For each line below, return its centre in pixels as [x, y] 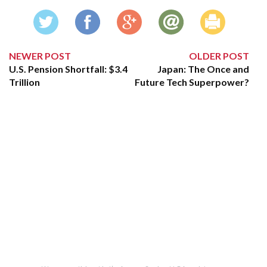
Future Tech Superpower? [192, 82]
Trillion [24, 82]
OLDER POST [219, 56]
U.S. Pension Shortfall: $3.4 [68, 69]
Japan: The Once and [204, 69]
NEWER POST [40, 56]
